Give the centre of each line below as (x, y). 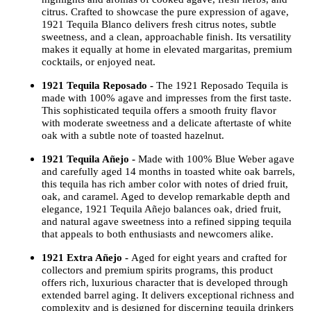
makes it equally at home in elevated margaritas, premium (167, 49)
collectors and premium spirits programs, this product (157, 270)
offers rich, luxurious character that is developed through (165, 282)
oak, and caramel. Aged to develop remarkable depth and (166, 196)
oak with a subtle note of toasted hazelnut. (136, 135)
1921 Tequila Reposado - (98, 85)
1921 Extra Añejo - (86, 257)
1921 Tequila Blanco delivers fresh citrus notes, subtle (159, 24)
